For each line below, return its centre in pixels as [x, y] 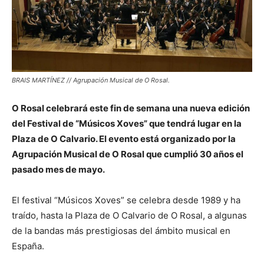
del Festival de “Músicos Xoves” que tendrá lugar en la [127, 123]
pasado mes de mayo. [58, 169]
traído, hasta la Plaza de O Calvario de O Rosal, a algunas [129, 215]
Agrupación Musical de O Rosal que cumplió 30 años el [128, 154]
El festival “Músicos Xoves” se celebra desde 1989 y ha [126, 200]
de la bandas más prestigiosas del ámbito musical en [121, 230]
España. [28, 246]
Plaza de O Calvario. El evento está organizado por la [124, 138]
